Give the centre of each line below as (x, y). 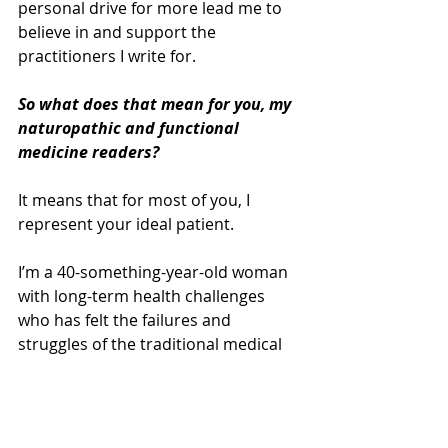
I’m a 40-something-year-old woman (155, 272)
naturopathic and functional (130, 128)
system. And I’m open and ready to (150, 368)
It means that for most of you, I (136, 200)
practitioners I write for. (109, 56)
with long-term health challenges (143, 296)
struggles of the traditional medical (152, 344)
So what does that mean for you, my (156, 104)
